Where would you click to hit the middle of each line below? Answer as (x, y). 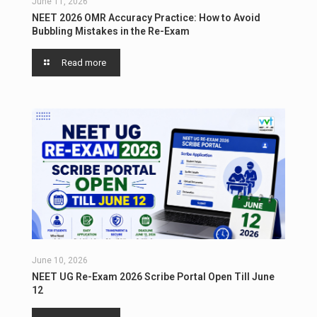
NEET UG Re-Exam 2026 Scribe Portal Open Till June (153, 277)
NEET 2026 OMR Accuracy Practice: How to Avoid (146, 18)
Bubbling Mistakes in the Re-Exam (111, 31)
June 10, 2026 (60, 261)
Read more (84, 63)
